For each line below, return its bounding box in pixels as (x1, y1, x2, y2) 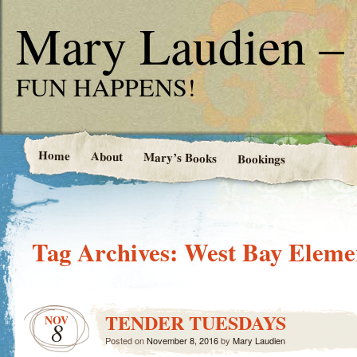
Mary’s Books (143, 147, 217, 167)
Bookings (237, 149, 285, 168)
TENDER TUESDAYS (105, 308, 286, 336)
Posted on (105, 334, 147, 347)
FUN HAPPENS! (16, 69, 196, 104)
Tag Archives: (32, 234, 184, 270)
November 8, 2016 (147, 334, 218, 347)
